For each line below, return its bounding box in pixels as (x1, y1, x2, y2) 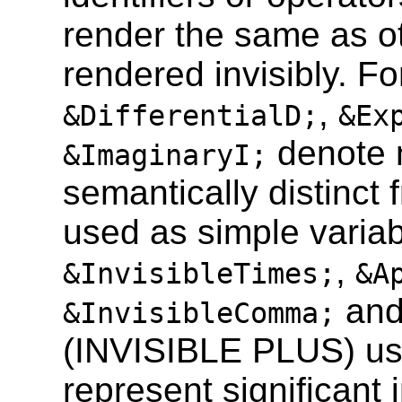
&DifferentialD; (63, 99, 319, 132)
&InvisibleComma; (63, 296, 336, 329)
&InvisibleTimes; (63, 257, 336, 290)
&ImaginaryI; (63, 138, 267, 171)
